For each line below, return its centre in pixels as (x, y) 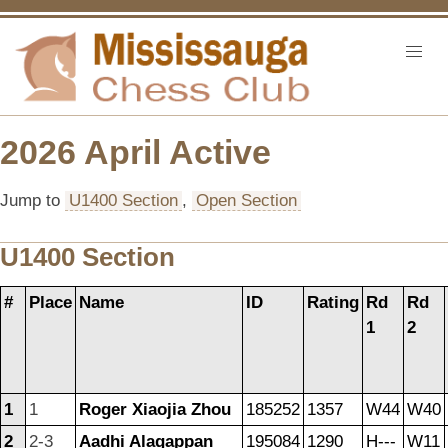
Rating (333, 302)
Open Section (246, 200)
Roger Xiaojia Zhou (155, 409)
